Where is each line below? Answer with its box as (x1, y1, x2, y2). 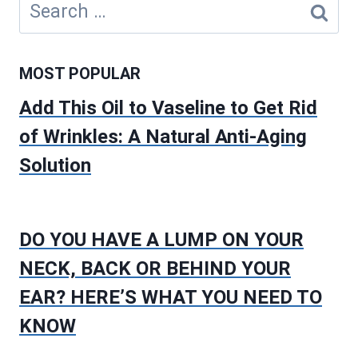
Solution (19, 153, 91, 177)
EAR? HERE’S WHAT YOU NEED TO (19, 286, 322, 309)
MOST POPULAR (19, 63, 141, 83)
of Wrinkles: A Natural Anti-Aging (19, 125, 307, 148)
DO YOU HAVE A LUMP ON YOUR (19, 229, 304, 252)
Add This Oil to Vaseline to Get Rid (19, 96, 317, 119)
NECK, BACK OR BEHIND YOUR (19, 257, 291, 280)
